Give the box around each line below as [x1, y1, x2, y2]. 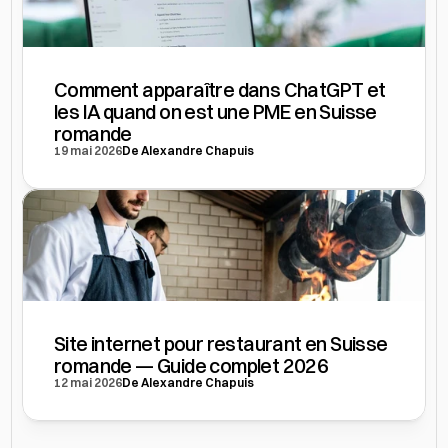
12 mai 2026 [54, 375, 123, 390]
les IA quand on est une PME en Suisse [54, 99, 378, 124]
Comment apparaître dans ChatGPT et [54, 77, 387, 102]
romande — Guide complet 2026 [54, 353, 329, 378]
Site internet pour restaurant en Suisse [54, 331, 389, 356]
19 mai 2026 [54, 143, 123, 158]
